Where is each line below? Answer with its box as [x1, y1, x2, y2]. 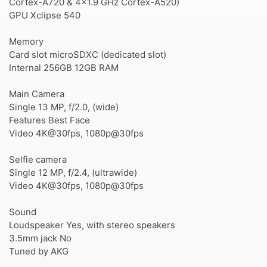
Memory [9, 36, 44, 47]
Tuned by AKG [9, 246, 69, 257]
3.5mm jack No [9, 232, 72, 244]
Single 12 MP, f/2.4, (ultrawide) [9, 167, 137, 178]
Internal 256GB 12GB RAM [9, 62, 119, 73]
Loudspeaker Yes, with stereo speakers [9, 219, 175, 231]
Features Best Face [9, 114, 90, 126]
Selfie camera [9, 154, 67, 165]
